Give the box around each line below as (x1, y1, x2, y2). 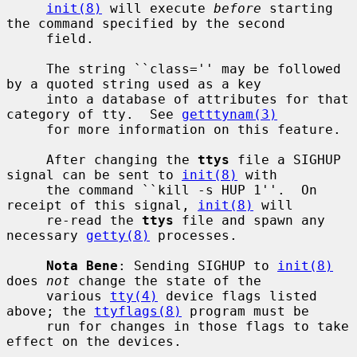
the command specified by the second (6, 15, 285, 31)
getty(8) (86, 227, 150, 243)
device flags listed (158, 288, 317, 304)
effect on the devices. (6, 333, 182, 349)
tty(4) (110, 288, 158, 304)
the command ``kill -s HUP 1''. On (6, 182, 46, 198)
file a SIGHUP (229, 151, 341, 167)
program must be (182, 303, 309, 319)
